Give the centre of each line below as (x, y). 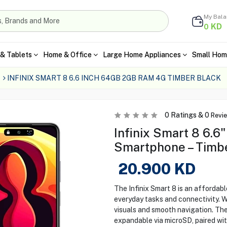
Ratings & (187, 115)
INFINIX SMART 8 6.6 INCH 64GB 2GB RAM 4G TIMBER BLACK (114, 78)
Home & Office (67, 54)
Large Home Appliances (142, 54)
